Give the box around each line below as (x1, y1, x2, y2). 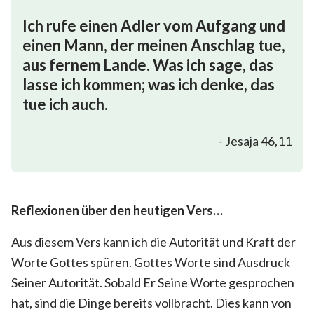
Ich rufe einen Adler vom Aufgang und (22, 15, 285, 35)
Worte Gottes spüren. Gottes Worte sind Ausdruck (11, 254, 290, 270)
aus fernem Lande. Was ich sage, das (22, 55, 273, 74)
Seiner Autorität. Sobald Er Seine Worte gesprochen (11, 274, 294, 290)
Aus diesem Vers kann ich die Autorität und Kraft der (11, 233, 296, 250)
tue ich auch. (22, 94, 108, 114)
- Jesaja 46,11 (219, 132, 292, 149)
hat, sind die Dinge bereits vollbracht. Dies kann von (11, 294, 292, 310)
